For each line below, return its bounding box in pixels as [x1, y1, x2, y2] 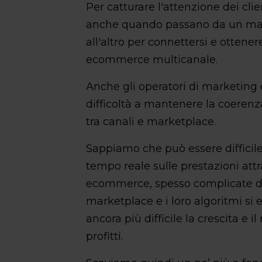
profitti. [86, 229, 123, 243]
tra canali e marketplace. [86, 115, 216, 128]
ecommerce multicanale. [86, 53, 218, 66]
